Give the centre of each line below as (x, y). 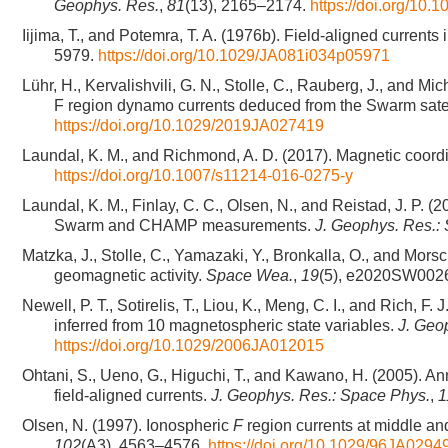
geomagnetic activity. (130, 275)
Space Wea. (249, 275)
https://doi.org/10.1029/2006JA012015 (189, 345)
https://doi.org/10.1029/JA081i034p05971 (244, 55)
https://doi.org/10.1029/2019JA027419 (189, 125)
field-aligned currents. (132, 395)
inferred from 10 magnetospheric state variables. (226, 325)
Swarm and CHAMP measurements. (184, 225)
